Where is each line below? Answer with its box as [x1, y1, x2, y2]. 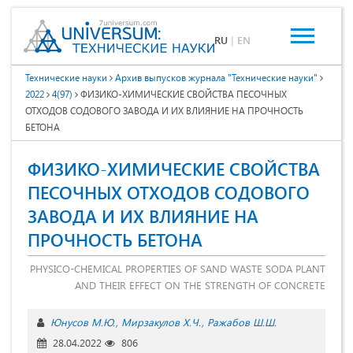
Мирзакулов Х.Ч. [121, 315, 201, 329]
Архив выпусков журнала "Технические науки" [115, 71, 318, 84]
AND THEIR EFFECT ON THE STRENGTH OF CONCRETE [75, 278, 325, 292]
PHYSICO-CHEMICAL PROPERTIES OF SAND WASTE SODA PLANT [30, 262, 325, 276]
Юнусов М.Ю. [50, 315, 115, 329]
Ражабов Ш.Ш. [207, 315, 277, 329]
